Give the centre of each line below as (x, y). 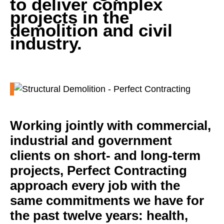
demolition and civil (91, 30)
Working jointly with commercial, (110, 126)
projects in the (69, 17)
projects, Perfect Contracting (98, 171)
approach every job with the (95, 186)
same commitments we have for (107, 201)
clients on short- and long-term (105, 156)
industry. (46, 43)
